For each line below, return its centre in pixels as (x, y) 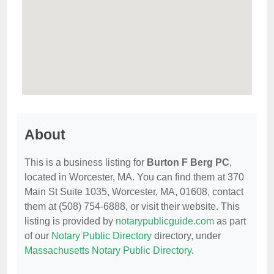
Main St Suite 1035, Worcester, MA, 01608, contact (134, 192)
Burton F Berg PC (188, 163)
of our (38, 236)
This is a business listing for (86, 163)
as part (230, 221)
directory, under (186, 236)
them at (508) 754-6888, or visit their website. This (132, 207)
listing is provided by (70, 221)
